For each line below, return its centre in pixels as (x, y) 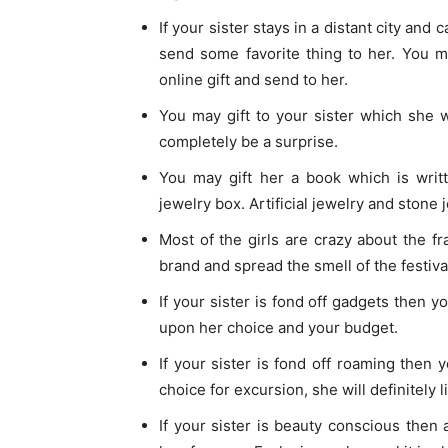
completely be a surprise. (248, 142)
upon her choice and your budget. (278, 328)
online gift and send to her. (253, 80)
